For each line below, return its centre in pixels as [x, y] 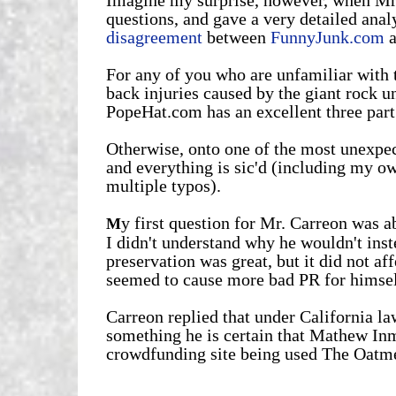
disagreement [154, 37]
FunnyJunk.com [327, 37]
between [236, 37]
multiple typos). [163, 185]
